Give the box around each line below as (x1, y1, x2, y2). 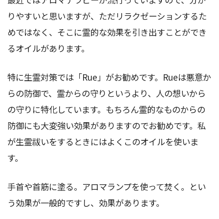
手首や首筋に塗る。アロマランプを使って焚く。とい (7, 180, 206, 193)
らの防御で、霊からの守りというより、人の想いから (7, 87, 206, 99)
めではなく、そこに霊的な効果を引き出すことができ (7, 25, 207, 38)
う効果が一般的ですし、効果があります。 (7, 196, 164, 209)
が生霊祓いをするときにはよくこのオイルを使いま (7, 135, 198, 148)
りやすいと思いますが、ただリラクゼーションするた (7, 9, 207, 22)
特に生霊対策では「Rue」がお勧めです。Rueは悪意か (7, 70, 211, 83)
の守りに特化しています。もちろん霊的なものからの (7, 103, 205, 115)
